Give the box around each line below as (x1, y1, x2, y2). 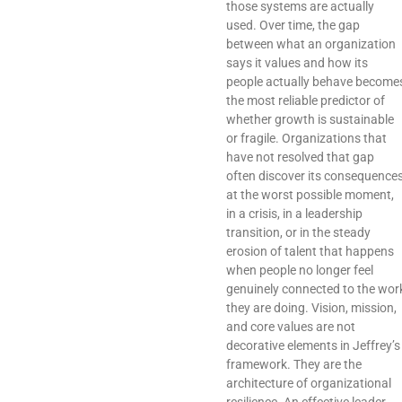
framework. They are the (226, 357, 362, 372)
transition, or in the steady (226, 225, 371, 240)
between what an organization (226, 37, 396, 52)
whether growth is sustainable (226, 112, 394, 127)
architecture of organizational (226, 376, 391, 391)
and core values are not (226, 319, 355, 335)
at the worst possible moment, (226, 188, 394, 203)
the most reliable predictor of (226, 93, 385, 109)
